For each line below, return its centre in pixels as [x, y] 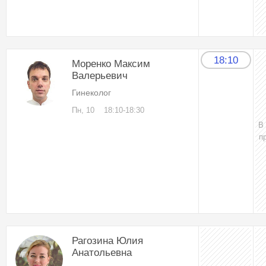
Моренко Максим [111, 64]
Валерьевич [100, 76]
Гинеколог [91, 93]
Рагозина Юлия [107, 241]
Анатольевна [102, 253]
